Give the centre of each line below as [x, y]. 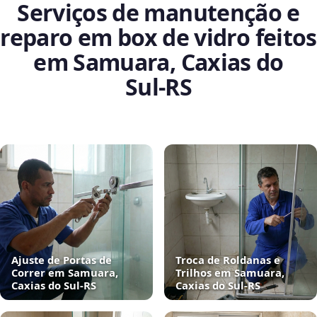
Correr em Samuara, [65, 273]
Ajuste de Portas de [62, 260]
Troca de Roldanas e [228, 260]
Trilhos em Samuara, [230, 273]
